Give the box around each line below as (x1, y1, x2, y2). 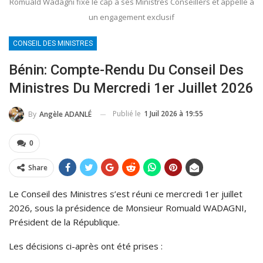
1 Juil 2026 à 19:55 (144, 109, 203, 119)
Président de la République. (9, 216, 120, 228)
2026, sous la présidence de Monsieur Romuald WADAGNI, (9, 202, 247, 214)
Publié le (113, 109, 143, 119)
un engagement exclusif (89, 12, 174, 23)
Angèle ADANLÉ (39, 109, 92, 120)
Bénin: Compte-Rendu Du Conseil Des (9, 62, 244, 79)
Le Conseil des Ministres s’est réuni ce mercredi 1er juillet (9, 188, 242, 200)
